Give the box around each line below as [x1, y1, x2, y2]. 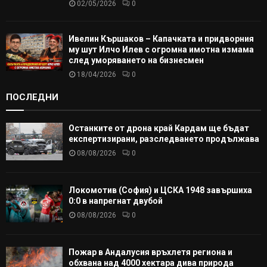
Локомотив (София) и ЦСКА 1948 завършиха [69, 185, 252, 195]
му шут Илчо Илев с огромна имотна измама [69, 44, 254, 54]
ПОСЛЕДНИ [6, 91, 58, 103]
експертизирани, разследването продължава [69, 133, 259, 144]
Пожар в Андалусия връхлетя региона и [69, 247, 232, 257]
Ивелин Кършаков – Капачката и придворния [69, 33, 254, 44]
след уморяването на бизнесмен [69, 55, 204, 65]
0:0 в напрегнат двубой [69, 195, 163, 206]
